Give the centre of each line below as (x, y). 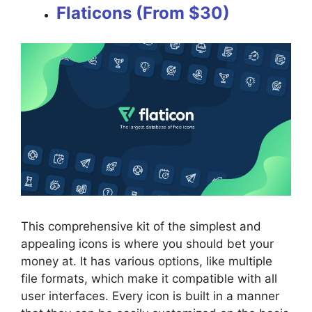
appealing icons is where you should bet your (147, 244)
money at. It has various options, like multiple (147, 262)
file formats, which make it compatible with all (149, 279)
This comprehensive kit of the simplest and (141, 227)
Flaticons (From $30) (143, 13)
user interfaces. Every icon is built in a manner (150, 296)
